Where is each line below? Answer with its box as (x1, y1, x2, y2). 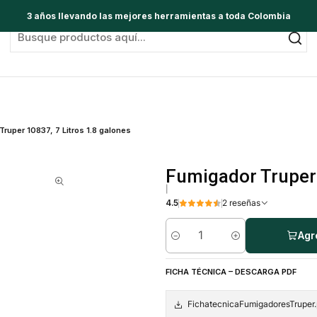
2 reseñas (229, 198, 260, 209)
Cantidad (165, 236, 202, 247)
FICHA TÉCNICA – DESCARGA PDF (165, 266, 296, 277)
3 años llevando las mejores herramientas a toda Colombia (26, 11, 291, 21)
